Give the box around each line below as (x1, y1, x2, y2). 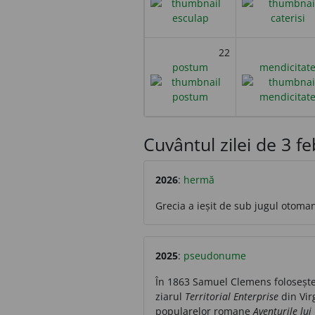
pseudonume (184, 248, 246, 262)
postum (172, 60, 208, 74)
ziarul (155, 289, 185, 303)
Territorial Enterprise (185, 289, 278, 303)
